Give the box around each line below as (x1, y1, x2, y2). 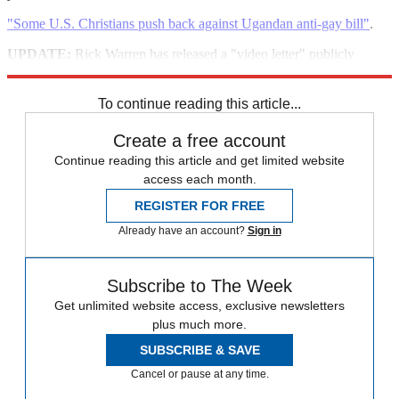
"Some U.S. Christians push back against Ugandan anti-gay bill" (7, 15, 370, 31)
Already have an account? (118, 224, 248, 237)
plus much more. (152, 316, 247, 331)
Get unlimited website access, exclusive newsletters (54, 297, 345, 313)
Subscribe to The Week (107, 275, 292, 296)
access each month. (142, 171, 256, 186)
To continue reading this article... (98, 95, 301, 111)
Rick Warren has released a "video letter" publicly (71, 45, 354, 61)
